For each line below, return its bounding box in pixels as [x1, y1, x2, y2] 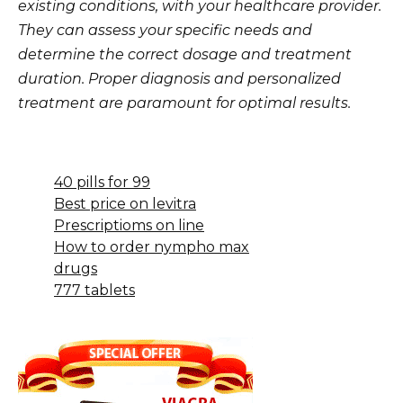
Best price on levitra [54, 195, 196, 213]
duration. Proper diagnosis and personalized [18, 70, 341, 88]
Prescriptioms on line [54, 217, 204, 235]
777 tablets [54, 282, 135, 300]
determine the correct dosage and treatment [18, 46, 352, 64]
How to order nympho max [54, 238, 249, 256]
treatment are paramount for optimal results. [18, 94, 351, 112]
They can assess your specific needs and [18, 22, 312, 40]
